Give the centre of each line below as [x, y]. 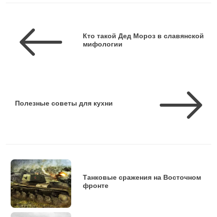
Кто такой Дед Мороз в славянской [143, 36]
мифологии [103, 44]
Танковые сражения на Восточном [142, 177]
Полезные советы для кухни [64, 103]
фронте [96, 185]
